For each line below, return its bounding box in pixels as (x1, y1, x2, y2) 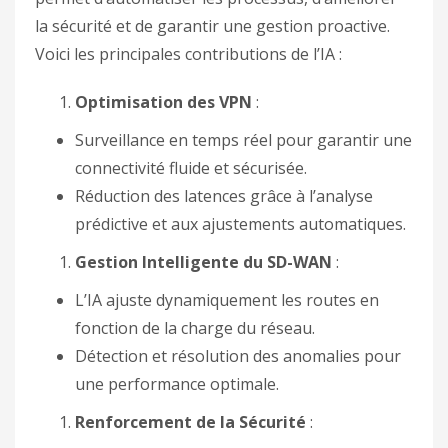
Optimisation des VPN (75, 91, 252, 113)
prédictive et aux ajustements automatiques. (75, 213, 406, 235)
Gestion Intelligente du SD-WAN (75, 251, 332, 273)
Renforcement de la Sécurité (75, 411, 306, 433)
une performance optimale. (75, 373, 279, 395)
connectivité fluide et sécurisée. (75, 157, 307, 179)
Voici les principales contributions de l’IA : (35, 43, 342, 65)
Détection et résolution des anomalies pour (75, 345, 401, 367)
